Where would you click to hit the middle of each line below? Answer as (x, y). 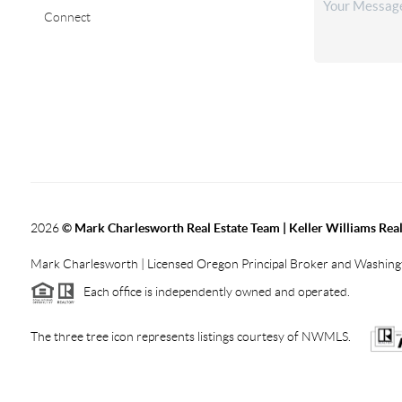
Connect (67, 17)
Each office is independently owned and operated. (212, 291)
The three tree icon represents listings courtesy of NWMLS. (190, 336)
